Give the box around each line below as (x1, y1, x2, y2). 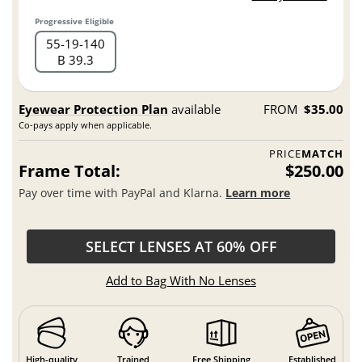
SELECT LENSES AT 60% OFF (85, 236, 277, 256)
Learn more (225, 184, 291, 200)
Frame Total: (19, 159, 121, 182)
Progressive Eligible (35, 15, 115, 27)
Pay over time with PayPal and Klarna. (19, 184, 226, 200)
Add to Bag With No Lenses (106, 271, 256, 288)
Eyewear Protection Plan (19, 100, 169, 117)
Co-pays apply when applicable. (19, 118, 153, 131)
